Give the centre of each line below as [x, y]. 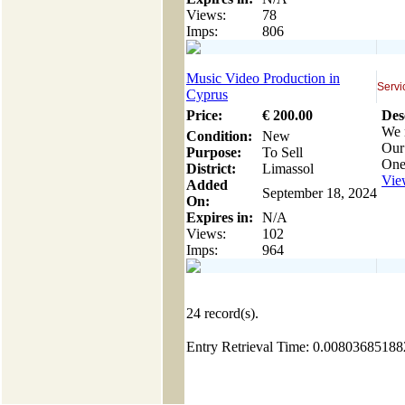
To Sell [283, 152]
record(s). [230, 313]
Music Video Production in [263, 78]
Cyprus [207, 94]
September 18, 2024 [320, 193]
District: [211, 169]
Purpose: [214, 152]
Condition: [219, 136]
